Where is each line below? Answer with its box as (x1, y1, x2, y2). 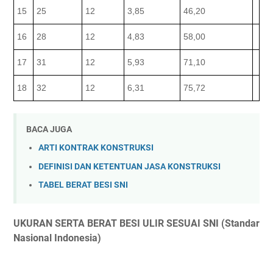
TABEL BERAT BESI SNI (38, 180, 128, 191)
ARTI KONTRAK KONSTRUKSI (38, 143, 154, 154)
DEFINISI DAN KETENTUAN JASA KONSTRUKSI (38, 161, 221, 172)
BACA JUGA (26, 124, 72, 134)
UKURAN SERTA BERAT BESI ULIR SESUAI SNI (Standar (13, 217, 260, 229)
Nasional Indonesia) (13, 232, 101, 244)
